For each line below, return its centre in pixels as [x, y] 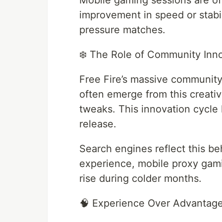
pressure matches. [122, 30]
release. [98, 124]
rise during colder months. [140, 179]
